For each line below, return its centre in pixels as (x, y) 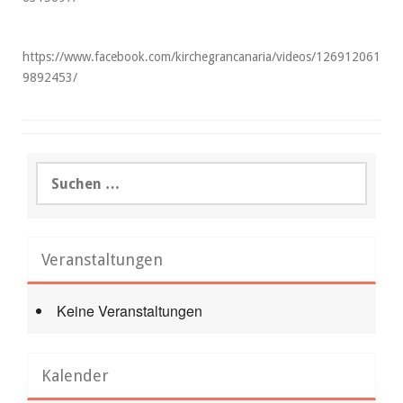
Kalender (75, 376)
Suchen (58, 170)
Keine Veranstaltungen (130, 311)
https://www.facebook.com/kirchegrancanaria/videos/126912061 (201, 57)
